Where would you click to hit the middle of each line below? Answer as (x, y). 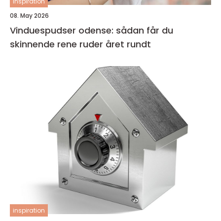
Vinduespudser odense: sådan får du (92, 30)
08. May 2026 (29, 15)
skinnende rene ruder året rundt (80, 44)
